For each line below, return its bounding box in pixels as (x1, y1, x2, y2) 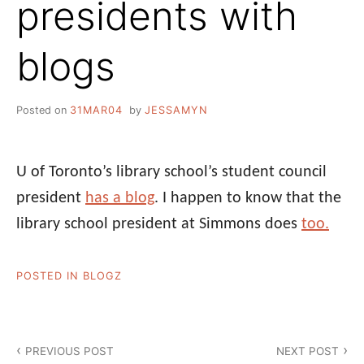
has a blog (85, 189, 154, 206)
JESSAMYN (144, 103, 208, 116)
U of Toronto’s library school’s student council (16, 163, 327, 180)
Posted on (16, 103, 70, 116)
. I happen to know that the (154, 189, 341, 206)
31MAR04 (70, 103, 123, 116)
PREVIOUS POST (25, 344, 115, 358)
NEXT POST (275, 344, 339, 358)
